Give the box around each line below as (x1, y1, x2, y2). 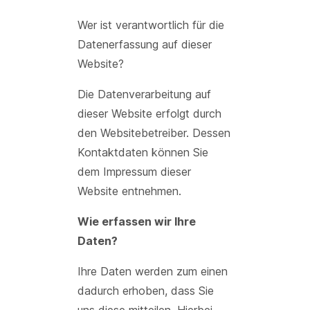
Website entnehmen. (77, 184, 181, 198)
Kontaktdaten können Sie (77, 145, 208, 159)
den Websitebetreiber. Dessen (77, 126, 230, 140)
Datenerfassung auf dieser (77, 37, 212, 51)
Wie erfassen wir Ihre (77, 215, 196, 228)
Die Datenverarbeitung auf (77, 87, 211, 101)
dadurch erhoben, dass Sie (77, 284, 214, 298)
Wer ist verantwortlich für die (77, 18, 224, 32)
